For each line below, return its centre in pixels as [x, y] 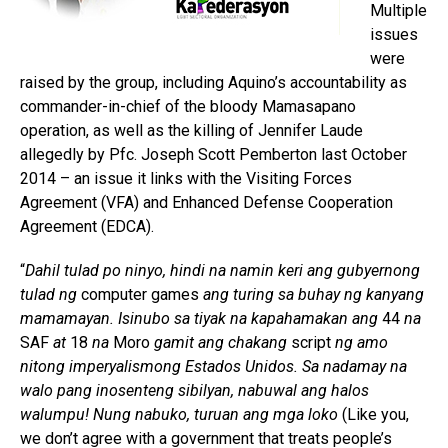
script [311, 343]
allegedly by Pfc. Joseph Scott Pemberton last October [213, 155]
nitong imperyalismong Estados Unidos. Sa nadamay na [213, 367]
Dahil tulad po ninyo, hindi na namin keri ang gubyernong [222, 271]
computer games [140, 295]
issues [394, 35]
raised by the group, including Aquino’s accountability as [213, 83]
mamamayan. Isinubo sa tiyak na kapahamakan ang [201, 319]
